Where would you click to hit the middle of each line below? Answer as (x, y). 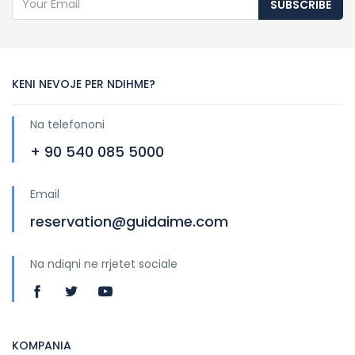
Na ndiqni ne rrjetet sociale (104, 264)
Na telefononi (67, 125)
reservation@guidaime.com (129, 222)
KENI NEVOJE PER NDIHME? (84, 84)
